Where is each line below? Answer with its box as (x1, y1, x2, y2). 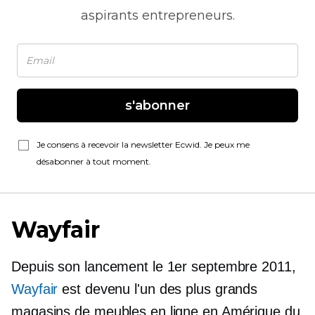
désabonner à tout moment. (37, 156, 151, 167)
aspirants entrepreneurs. (80, 8, 235, 23)
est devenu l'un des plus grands (58, 281, 258, 297)
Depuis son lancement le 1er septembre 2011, (11, 259, 296, 274)
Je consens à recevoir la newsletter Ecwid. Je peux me (37, 139, 250, 150)
